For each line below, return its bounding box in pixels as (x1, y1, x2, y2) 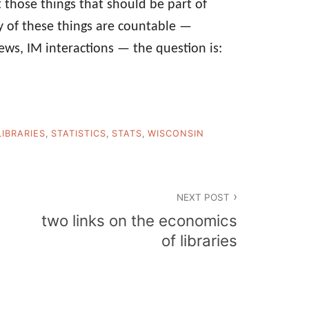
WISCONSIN (148, 128, 204, 139)
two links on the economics (41, 211, 237, 230)
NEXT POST (176, 191, 230, 203)
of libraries (161, 231, 237, 250)
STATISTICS (51, 128, 106, 139)
